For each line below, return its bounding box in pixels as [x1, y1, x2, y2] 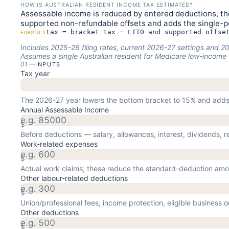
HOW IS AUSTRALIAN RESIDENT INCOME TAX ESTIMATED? [20, 1, 193, 8]
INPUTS [35, 60, 61, 68]
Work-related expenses [20, 139, 98, 148]
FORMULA [20, 29, 47, 35]
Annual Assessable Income [20, 105, 109, 114]
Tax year [20, 68, 50, 78]
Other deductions [20, 208, 79, 217]
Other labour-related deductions [20, 173, 128, 182]
